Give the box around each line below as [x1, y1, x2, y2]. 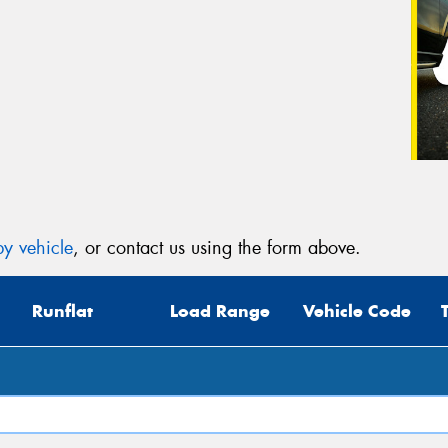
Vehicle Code [303, 300, 411, 323]
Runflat [32, 300, 93, 323]
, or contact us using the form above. [73, 235, 361, 260]
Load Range [170, 300, 270, 323]
